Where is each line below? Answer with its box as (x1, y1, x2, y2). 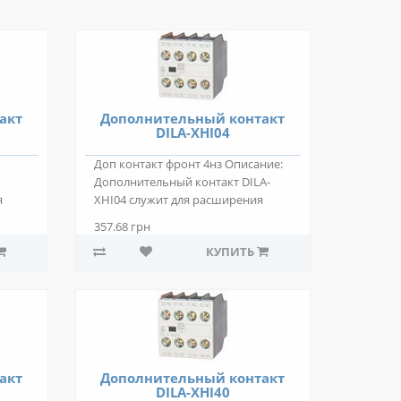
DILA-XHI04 (155, 124, 230, 141)
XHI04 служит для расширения (93, 192, 263, 208)
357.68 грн (93, 219, 150, 235)
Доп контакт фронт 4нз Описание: (93, 157, 283, 172)
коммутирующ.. (93, 210, 183, 226)
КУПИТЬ (205, 244, 254, 260)
